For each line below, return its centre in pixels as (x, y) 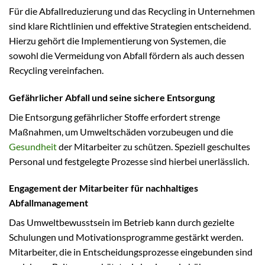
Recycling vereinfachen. (56, 70)
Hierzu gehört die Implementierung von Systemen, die (117, 40)
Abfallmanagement (49, 203)
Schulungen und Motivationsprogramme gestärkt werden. (126, 237)
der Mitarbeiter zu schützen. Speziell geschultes (153, 146)
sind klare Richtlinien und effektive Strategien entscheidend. (130, 25)
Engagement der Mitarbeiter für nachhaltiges (104, 188)
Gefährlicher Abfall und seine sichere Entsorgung (112, 97)
